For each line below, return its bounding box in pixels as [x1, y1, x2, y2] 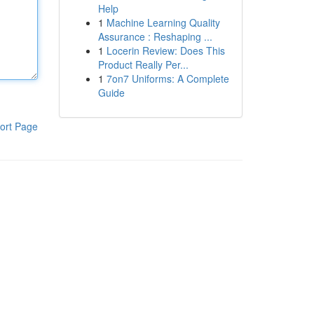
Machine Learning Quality [106, 15, 220, 29]
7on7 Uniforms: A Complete [106, 71, 229, 86]
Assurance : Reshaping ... [97, 29, 212, 43]
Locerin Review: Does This [106, 43, 225, 57]
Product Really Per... [97, 57, 189, 71]
